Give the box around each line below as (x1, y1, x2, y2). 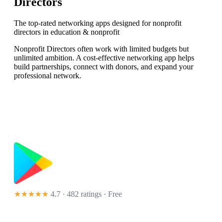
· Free (102, 190, 122, 199)
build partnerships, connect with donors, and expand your (14, 62, 193, 71)
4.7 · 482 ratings (51, 190, 102, 199)
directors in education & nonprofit (14, 28, 119, 37)
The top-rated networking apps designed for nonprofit (14, 19, 181, 28)
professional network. (14, 71, 81, 80)
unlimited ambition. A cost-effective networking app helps (14, 54, 194, 62)
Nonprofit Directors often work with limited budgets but (14, 45, 189, 54)
